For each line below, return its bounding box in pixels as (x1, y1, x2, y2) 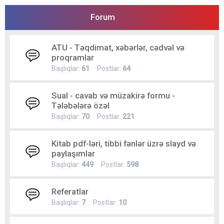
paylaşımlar (51, 148, 95, 158)
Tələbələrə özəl (51, 100, 109, 110)
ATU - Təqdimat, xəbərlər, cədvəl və (51, 42, 184, 52)
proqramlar (51, 52, 94, 62)
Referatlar (51, 186, 88, 196)
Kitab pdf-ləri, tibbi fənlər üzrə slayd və (51, 138, 196, 148)
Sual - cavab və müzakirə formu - (51, 90, 175, 100)
